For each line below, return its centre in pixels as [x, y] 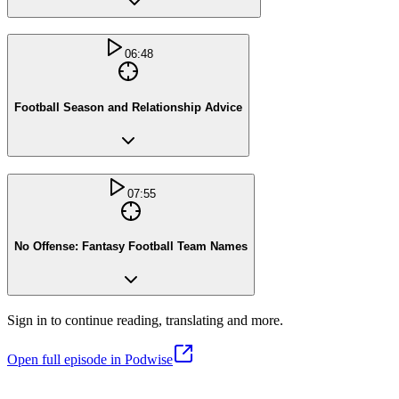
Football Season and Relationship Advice [128, 108]
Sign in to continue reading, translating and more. [145, 320]
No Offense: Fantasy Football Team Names [131, 247]
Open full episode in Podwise [90, 359]
